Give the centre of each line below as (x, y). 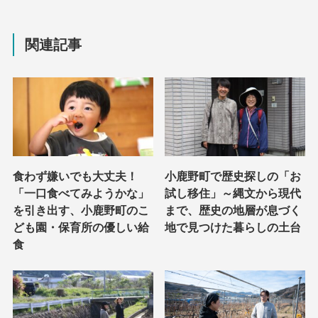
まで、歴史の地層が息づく (233, 210)
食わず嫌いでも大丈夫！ (75, 176)
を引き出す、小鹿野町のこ (81, 210)
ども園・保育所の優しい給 (81, 227)
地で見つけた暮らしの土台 (233, 227)
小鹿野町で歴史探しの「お (233, 176)
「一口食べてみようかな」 (81, 193)
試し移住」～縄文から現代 (233, 193)
